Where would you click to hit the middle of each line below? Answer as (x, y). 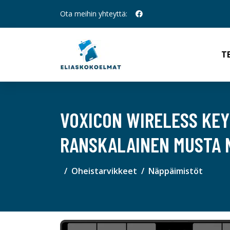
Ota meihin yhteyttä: (94, 14)
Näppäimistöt (176, 171)
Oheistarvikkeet (104, 171)
